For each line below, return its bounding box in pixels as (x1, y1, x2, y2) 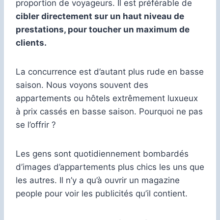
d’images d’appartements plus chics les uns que (16, 162, 204, 172)
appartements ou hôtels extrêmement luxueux (16, 93, 198, 103)
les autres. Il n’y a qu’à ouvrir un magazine (16, 175, 180, 185)
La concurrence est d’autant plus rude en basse (16, 66, 204, 77)
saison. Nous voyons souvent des (16, 80, 148, 90)
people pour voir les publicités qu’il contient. (16, 188, 188, 198)
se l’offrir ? (16, 119, 56, 130)
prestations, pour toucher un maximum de (16, 24, 190, 34)
